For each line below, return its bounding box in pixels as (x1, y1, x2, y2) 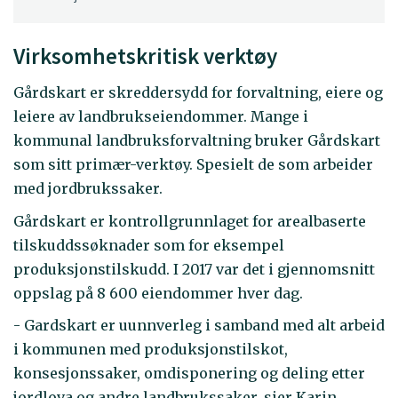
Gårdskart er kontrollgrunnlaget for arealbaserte (13, 211, 366, 230)
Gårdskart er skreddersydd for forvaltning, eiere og (13, 84, 383, 102)
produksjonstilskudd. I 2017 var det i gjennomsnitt (13, 259, 375, 278)
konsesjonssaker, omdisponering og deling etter (13, 364, 365, 383)
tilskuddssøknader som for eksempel (13, 235, 284, 254)
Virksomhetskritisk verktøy (13, 41, 277, 70)
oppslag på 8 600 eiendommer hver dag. (13, 283, 303, 302)
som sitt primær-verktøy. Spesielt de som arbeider (13, 155, 373, 174)
